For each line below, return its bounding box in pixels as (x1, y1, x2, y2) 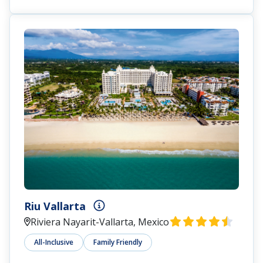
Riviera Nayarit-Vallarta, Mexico (31, 215, 170, 229)
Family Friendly (93, 237, 142, 248)
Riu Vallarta (24, 198, 86, 213)
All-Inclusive (34, 237, 73, 248)
